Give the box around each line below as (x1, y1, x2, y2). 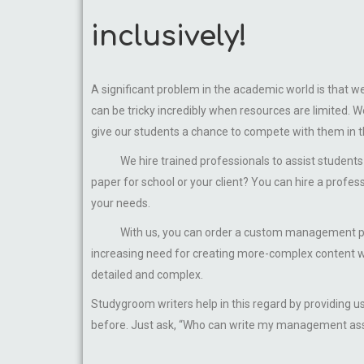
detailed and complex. (91, 268, 203, 281)
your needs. (91, 197, 150, 210)
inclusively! (91, 21, 247, 52)
